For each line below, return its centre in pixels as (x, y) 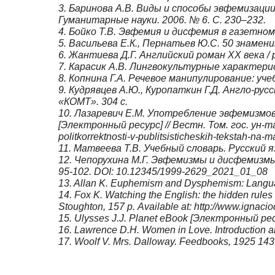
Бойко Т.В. (92, 32)
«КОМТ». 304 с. (93, 102)
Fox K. (88, 195)
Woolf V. (92, 242)
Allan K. (91, 184)
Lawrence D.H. (107, 230)
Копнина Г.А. (97, 79)
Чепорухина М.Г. (113, 160)
